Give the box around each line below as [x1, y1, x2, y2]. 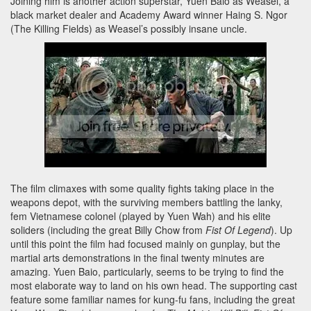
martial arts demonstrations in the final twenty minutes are [10, 251, 264, 265]
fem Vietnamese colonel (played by [10, 209, 167, 224]
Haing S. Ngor [226, 8, 287, 22]
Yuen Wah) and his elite [167, 209, 271, 224]
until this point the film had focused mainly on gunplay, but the [10, 237, 280, 251]
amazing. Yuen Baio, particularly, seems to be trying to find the [10, 264, 284, 279]
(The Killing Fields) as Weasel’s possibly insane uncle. [10, 22, 247, 36]
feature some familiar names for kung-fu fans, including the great [10, 292, 295, 307]
